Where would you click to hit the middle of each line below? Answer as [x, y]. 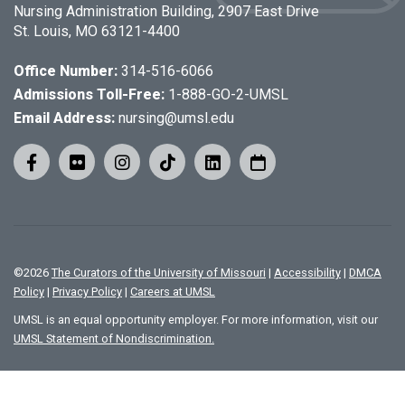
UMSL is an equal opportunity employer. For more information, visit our [196, 320]
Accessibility [307, 273]
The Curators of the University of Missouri [159, 273]
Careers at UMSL [173, 292]
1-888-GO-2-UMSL [228, 95]
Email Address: [64, 118]
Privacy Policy [87, 292]
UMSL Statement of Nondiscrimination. [114, 339]
